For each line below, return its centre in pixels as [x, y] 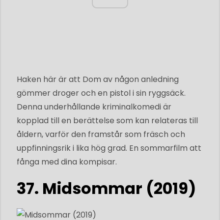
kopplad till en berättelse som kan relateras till [107, 120]
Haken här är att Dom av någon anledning [98, 79]
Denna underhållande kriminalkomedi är [94, 107]
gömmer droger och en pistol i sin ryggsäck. [101, 93]
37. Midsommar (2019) [106, 188]
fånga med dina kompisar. [67, 162]
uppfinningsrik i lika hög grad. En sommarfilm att [109, 148]
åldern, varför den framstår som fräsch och [101, 134]
